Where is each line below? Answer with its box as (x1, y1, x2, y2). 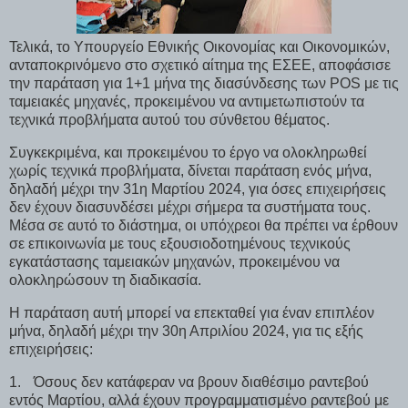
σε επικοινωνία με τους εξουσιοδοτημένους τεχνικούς (9, 235, 351, 251)
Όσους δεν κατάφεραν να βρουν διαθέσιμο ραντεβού (34, 373, 369, 390)
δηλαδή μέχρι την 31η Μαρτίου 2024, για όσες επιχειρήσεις (9, 180, 386, 197)
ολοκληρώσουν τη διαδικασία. (9, 271, 201, 288)
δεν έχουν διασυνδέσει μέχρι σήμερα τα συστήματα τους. (9, 199, 371, 215)
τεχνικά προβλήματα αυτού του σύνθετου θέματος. (9, 112, 330, 128)
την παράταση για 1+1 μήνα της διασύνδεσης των (9, 76, 330, 92)
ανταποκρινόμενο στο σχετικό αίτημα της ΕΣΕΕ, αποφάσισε (9, 57, 391, 74)
